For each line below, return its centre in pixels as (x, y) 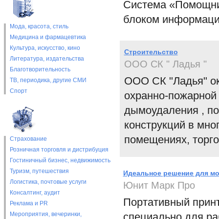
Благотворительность (40, 69)
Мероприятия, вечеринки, (45, 214)
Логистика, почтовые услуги (48, 182)
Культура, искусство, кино (45, 48)
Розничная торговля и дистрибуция (59, 150)
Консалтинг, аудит (35, 193)
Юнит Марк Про (159, 185)
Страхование (28, 139)
